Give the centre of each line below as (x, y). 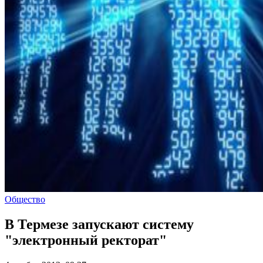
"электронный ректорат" (86, 240)
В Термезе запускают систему (99, 224)
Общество (25, 199)
